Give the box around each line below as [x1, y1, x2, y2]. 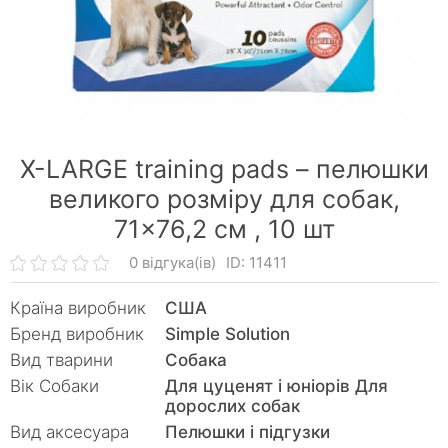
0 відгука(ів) [129, 253, 217, 272]
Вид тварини [10, 350, 113, 370]
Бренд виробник [10, 324, 144, 344]
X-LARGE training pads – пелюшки [19, 154, 429, 184]
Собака [165, 350, 227, 370]
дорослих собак [165, 396, 300, 416]
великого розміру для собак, [48, 184, 400, 214]
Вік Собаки [10, 376, 99, 396]
